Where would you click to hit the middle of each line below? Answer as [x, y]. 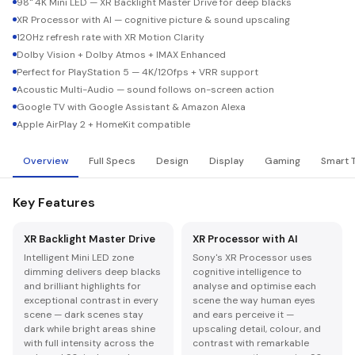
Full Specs [112, 161]
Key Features [54, 202]
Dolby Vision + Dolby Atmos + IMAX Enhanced [121, 55]
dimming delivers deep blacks [92, 272]
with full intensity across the [89, 343]
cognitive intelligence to [247, 272]
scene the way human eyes [254, 300]
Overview [46, 161]
